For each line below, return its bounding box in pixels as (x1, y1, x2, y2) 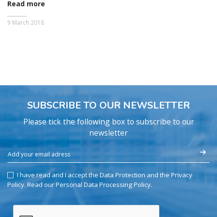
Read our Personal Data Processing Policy (27, 180, 151, 189)
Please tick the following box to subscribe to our (23, 116, 194, 127)
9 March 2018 (7, 18, 44, 26)
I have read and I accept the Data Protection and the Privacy (17, 170, 192, 179)
